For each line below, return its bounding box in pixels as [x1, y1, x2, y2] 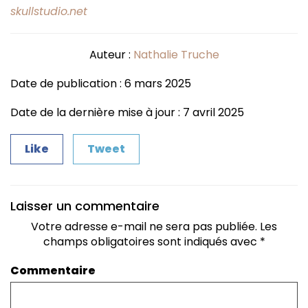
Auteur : [89, 46, 133, 63]
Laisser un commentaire [10, 197, 159, 214]
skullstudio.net [10, 3, 87, 19]
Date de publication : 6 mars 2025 [10, 75, 191, 91]
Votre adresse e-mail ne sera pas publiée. [31, 218, 257, 234]
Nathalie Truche [133, 46, 219, 63]
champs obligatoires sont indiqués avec [43, 233, 260, 250]
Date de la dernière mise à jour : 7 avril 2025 [10, 104, 244, 120]
